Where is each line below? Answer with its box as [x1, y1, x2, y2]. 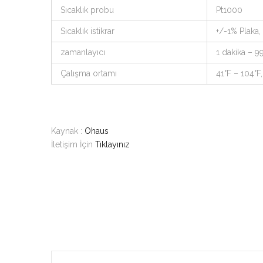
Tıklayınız [95, 140, 130, 149]
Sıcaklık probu [60, 5, 114, 15]
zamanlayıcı [60, 48, 105, 57]
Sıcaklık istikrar [60, 26, 114, 36]
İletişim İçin [51, 140, 95, 149]
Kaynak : [51, 126, 85, 136]
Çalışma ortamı [60, 69, 117, 78]
